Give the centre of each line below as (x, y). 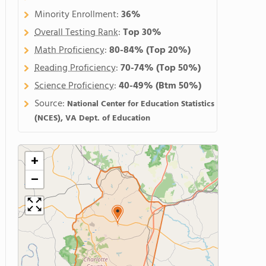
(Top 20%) (168, 50)
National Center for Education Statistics (141, 104)
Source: (51, 104)
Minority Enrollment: (78, 15)
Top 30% (142, 33)
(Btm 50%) (178, 86)
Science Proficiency (74, 86)
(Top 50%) (178, 68)
